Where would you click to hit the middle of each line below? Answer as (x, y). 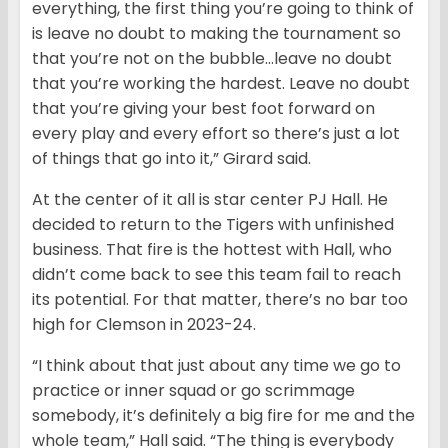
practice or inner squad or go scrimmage (193, 391)
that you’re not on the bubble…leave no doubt (212, 59)
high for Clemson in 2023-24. (144, 325)
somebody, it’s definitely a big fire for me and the (223, 416)
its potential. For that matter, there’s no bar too (220, 300)
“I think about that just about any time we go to (216, 366)
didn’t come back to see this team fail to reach (216, 275)
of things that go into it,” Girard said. (171, 159)
